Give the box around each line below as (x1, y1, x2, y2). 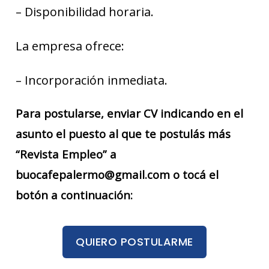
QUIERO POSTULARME (76, 234, 193, 250)
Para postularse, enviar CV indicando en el (16, 105, 243, 121)
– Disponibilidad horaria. (16, 3, 154, 20)
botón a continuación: (16, 187, 133, 202)
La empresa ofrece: (16, 37, 124, 54)
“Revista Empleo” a (16, 146, 116, 162)
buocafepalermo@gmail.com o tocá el (16, 166, 219, 182)
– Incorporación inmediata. (16, 71, 168, 88)
